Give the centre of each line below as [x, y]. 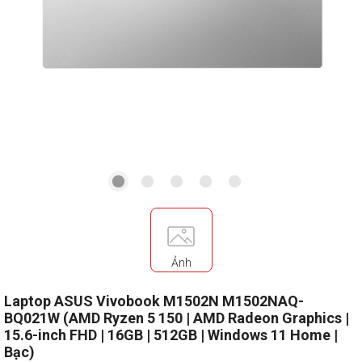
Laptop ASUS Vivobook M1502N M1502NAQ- [154, 301]
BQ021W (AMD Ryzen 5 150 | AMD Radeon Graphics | [177, 318]
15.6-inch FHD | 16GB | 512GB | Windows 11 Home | [171, 335]
